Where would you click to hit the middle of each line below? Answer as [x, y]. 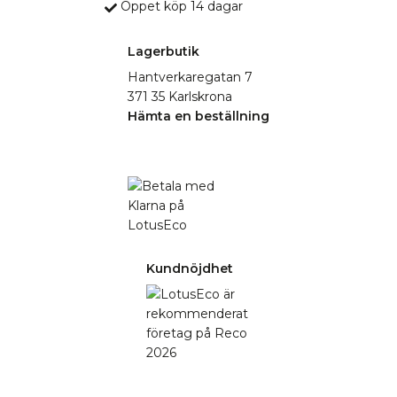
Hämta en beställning [198, 117]
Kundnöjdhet [190, 269]
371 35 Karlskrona [180, 97]
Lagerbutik [163, 52]
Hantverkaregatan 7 [190, 78]
